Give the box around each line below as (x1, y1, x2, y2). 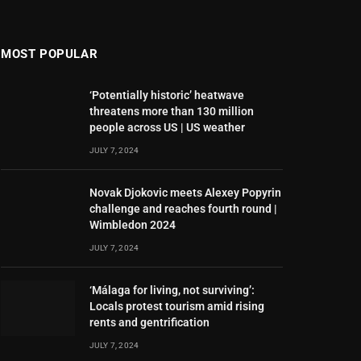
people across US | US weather (89, 120, 245, 134)
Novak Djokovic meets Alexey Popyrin (89, 185, 281, 199)
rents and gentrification (89, 315, 210, 329)
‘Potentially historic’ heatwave (89, 88, 244, 102)
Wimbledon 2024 (89, 218, 176, 231)
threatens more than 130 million (89, 104, 254, 118)
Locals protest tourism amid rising (89, 299, 264, 313)
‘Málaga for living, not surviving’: (89, 283, 255, 297)
